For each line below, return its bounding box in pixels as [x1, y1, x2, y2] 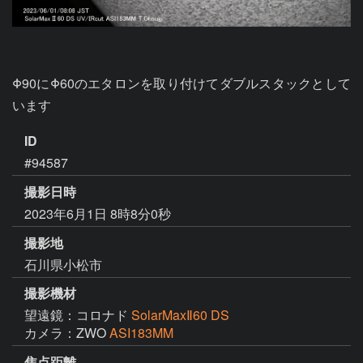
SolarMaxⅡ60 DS [131, 305, 229, 325]
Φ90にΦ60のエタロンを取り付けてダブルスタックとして [12, 74, 351, 92]
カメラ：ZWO [24, 323, 109, 343]
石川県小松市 [24, 254, 102, 274]
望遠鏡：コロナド [24, 305, 131, 325]
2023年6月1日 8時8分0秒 [24, 203, 171, 223]
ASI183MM [109, 323, 173, 343]
